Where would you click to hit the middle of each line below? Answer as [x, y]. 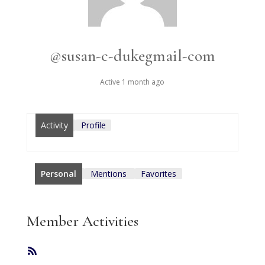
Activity [54, 125]
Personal [58, 174]
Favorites [158, 174]
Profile [93, 125]
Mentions [108, 174]
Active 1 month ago [132, 82]
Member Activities [82, 221]
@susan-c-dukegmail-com [132, 56]
